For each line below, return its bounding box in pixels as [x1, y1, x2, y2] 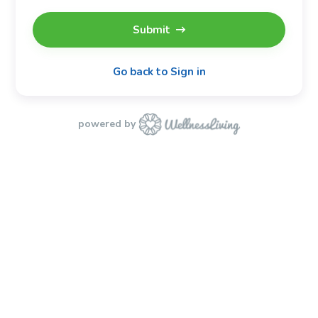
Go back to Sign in [112, 64, 206, 79]
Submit [133, 22, 170, 37]
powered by [77, 117, 136, 131]
